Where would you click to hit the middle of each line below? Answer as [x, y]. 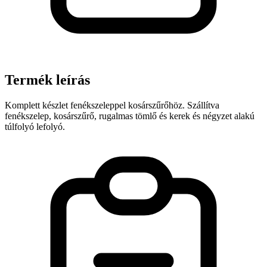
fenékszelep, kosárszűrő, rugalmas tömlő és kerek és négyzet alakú [130, 116]
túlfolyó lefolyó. [35, 126]
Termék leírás [47, 80]
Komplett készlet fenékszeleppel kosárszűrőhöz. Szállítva [112, 105]
